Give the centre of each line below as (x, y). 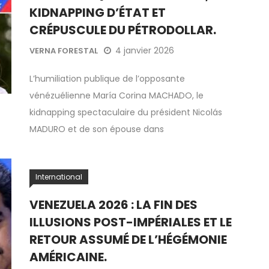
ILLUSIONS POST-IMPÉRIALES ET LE (131, 222)
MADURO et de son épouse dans (97, 129)
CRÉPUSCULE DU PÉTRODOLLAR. (123, 30)
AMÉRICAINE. (68, 257)
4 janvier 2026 (145, 51)
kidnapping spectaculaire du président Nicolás (126, 112)
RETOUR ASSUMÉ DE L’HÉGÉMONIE (128, 240)
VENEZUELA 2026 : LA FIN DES (113, 205)
